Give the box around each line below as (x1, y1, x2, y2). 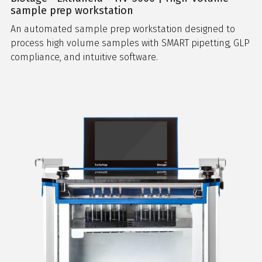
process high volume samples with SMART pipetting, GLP (11, 37, 250, 49)
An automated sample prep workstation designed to (11, 23, 235, 35)
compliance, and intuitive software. (11, 51, 158, 63)
